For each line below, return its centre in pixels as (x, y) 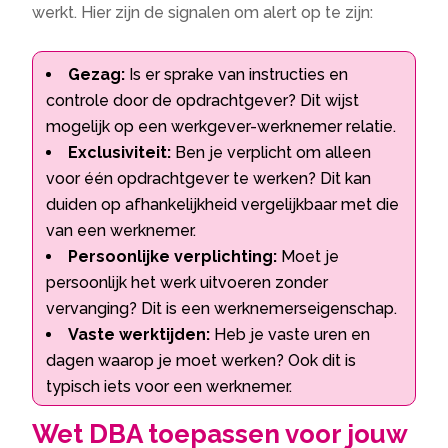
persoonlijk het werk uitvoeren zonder (187, 283)
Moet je (308, 257)
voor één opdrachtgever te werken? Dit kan (209, 179)
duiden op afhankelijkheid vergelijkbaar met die (223, 205)
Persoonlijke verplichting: (173, 257)
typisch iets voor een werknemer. (169, 387)
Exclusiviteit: (120, 153)
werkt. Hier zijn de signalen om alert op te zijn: (203, 13)
